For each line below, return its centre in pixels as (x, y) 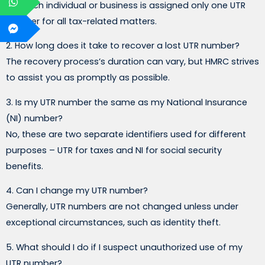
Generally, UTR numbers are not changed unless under (122, 207)
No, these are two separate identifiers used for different (126, 134)
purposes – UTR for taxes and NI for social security (114, 150)
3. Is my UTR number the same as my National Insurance (127, 102)
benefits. (25, 166)
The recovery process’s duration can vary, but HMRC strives (132, 62)
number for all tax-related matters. (81, 21)
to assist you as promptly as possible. (88, 78)
